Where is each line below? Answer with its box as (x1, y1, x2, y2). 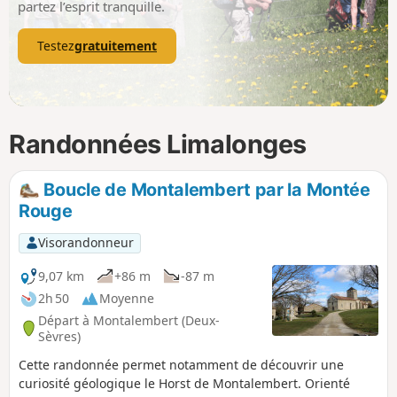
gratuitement (74, 37, 157, 55)
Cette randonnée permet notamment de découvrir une (19, 356, 344, 374)
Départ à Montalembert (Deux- (38, 311, 220, 329)
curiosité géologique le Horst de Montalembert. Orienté (19, 375, 350, 393)
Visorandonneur (37, 234, 134, 252)
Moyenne (99, 290, 154, 307)
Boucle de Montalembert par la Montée (39, 179, 370, 201)
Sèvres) (38, 327, 81, 345)
